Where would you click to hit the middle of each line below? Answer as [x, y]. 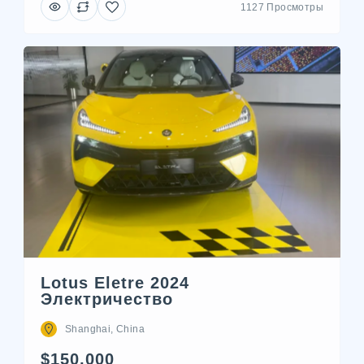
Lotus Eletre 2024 [115, 283]
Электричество [107, 299]
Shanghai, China [105, 329]
